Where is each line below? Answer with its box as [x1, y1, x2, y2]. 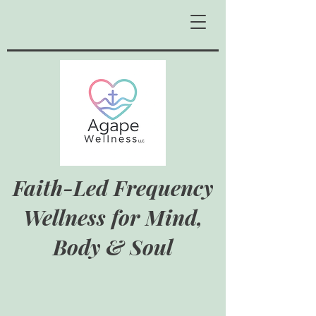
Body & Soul [53, 233, 173, 261]
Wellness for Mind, [23, 203, 203, 231]
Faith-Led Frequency [13, 174, 213, 202]
